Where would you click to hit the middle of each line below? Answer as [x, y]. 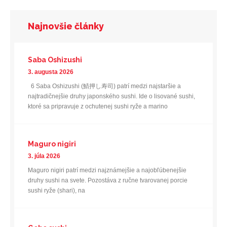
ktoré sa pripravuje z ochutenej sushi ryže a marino [98, 106]
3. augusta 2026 [51, 72]
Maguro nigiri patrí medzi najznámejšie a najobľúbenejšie [107, 170]
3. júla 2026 [44, 156]
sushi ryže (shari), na [56, 190]
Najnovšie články [66, 26]
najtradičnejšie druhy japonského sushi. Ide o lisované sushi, [111, 96]
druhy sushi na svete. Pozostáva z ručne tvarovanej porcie [108, 180]
